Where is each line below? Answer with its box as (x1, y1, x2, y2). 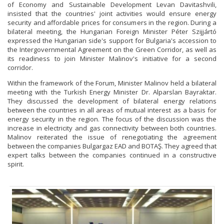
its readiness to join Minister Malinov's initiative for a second (7, 54, 216, 63)
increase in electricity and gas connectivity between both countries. (7, 123, 216, 133)
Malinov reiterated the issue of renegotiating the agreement (7, 132, 216, 142)
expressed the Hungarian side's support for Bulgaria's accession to (7, 36, 216, 45)
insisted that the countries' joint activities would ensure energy (7, 9, 216, 18)
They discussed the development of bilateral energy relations (7, 96, 216, 106)
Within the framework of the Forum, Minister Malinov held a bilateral (7, 78, 216, 88)
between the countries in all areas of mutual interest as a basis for (7, 105, 216, 115)
